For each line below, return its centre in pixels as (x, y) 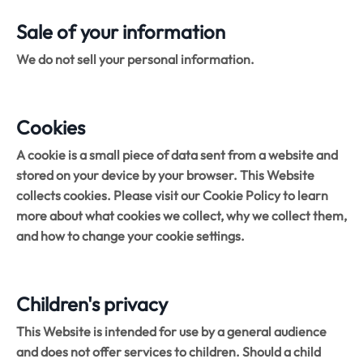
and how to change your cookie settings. (130, 235)
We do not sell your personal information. (135, 59)
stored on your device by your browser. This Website (165, 175)
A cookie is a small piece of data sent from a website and (177, 154)
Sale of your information (121, 31)
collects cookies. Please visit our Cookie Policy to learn (172, 195)
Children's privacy (92, 303)
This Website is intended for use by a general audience (171, 331)
